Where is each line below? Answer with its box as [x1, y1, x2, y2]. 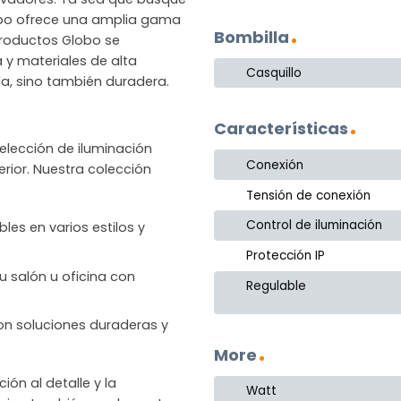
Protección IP [246, 247, 326, 265]
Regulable [246, 277, 307, 294]
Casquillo [246, 64, 303, 81]
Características [214, 117, 348, 141]
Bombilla [214, 25, 289, 48]
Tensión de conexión [246, 186, 371, 204]
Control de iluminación [246, 217, 383, 235]
